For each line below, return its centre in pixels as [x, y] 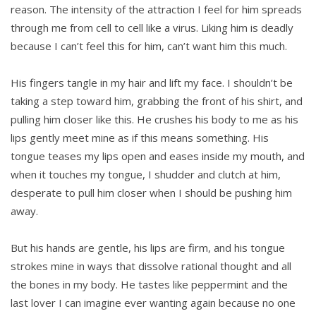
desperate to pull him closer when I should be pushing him [151, 193]
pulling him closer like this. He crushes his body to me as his [154, 120]
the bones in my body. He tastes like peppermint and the [149, 285]
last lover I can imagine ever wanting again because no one [153, 303]
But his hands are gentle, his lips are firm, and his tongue [148, 248]
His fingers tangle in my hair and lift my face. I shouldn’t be [152, 83]
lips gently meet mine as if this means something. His [140, 138]
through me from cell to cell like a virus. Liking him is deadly [152, 28]
